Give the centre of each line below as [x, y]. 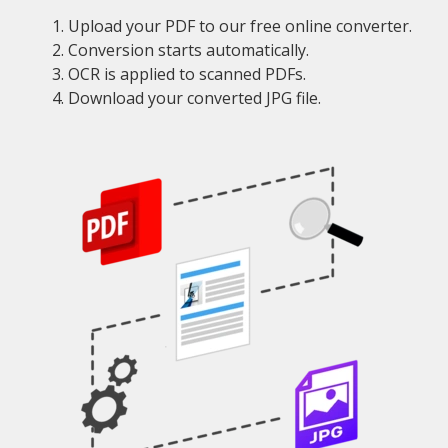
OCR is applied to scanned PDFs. [187, 74]
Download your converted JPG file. [194, 98]
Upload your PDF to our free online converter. [240, 26]
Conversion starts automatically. [188, 50]
